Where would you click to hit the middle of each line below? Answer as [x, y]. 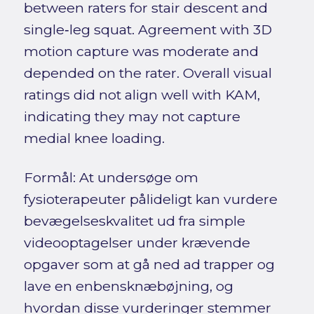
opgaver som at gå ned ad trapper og [149, 265]
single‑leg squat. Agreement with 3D [148, 30]
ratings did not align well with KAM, [142, 95]
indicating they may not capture [132, 117]
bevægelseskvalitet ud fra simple [134, 221]
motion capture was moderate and [141, 52]
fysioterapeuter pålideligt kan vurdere [150, 199]
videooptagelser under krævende [137, 243]
